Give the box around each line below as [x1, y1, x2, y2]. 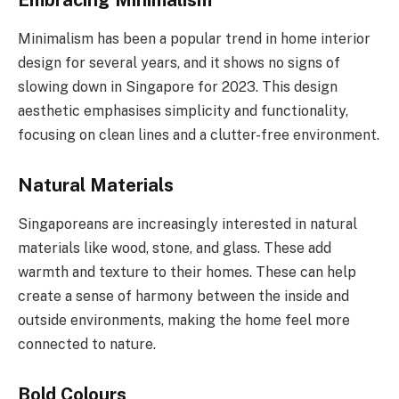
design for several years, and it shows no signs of [18, 54, 340, 72]
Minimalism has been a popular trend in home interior [18, 30, 370, 48]
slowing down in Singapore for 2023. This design [18, 78, 338, 96]
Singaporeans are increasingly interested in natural [18, 216, 357, 233]
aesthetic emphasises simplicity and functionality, [18, 102, 348, 120]
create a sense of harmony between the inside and [18, 288, 349, 305]
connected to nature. [18, 336, 156, 354]
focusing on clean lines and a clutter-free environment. [18, 126, 379, 144]
